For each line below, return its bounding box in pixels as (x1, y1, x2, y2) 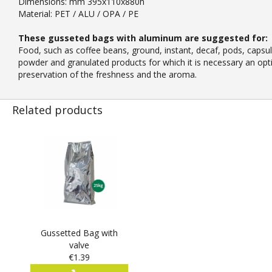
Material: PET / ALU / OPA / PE (18, 8, 138, 20)
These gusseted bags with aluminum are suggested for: (18, 32, 268, 44)
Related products (12, 103, 103, 118)
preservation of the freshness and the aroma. (18, 69, 197, 81)
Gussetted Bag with (41, 227, 118, 239)
